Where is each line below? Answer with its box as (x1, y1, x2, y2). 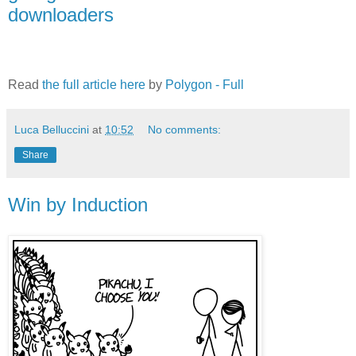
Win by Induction (8, 194, 148, 216)
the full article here (42, 78, 145, 92)
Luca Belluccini (14, 123, 89, 137)
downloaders (8, 4, 114, 26)
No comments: (148, 123, 222, 137)
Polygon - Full (165, 78, 244, 92)
